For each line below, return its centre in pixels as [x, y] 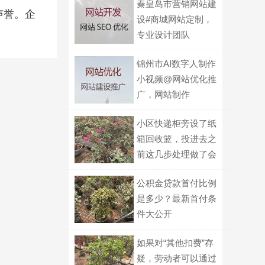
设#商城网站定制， [174, 19]
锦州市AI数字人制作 [176, 64]
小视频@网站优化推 [177, 79]
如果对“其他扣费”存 [175, 243]
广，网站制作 [163, 94]
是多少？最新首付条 [177, 198]
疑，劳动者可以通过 [177, 258]
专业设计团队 [163, 35]
